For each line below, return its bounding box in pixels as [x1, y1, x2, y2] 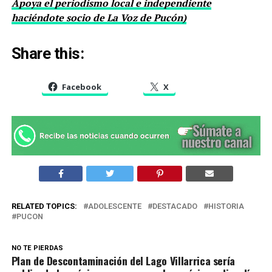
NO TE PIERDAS [11, 243, 63, 252]
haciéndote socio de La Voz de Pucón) [11, 11, 186, 25]
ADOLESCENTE [87, 201, 141, 211]
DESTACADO [152, 201, 197, 211]
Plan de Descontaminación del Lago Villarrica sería [11, 252, 236, 268]
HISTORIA [208, 201, 244, 211]
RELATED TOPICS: [11, 201, 77, 211]
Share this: [11, 44, 84, 63]
